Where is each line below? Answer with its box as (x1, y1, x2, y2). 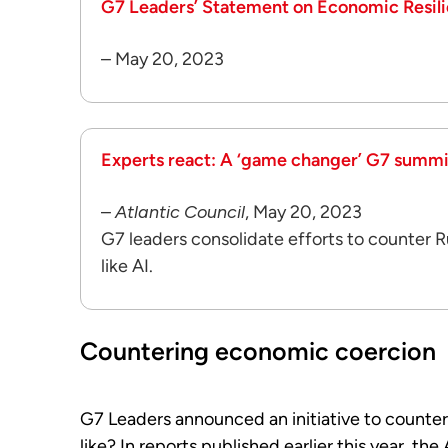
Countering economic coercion (80, 336, 436, 366)
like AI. (101, 255, 153, 277)
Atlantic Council (115, 201, 245, 223)
